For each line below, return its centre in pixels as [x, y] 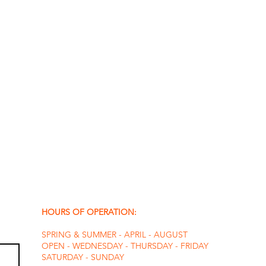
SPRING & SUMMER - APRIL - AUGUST [115, 234]
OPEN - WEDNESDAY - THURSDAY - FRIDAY [125, 246]
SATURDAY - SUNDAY [83, 257]
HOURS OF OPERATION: [90, 212]
